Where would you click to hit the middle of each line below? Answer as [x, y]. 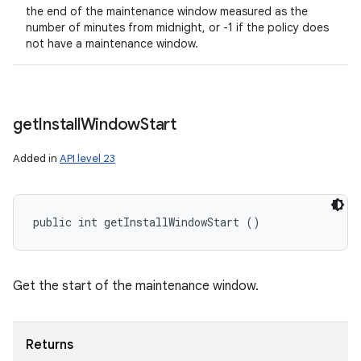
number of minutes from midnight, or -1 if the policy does [177, 27]
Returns [50, 345]
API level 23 [87, 158]
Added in [36, 158]
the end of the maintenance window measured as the [167, 11]
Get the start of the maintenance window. [136, 286]
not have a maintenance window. [112, 44]
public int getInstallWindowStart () [147, 222]
